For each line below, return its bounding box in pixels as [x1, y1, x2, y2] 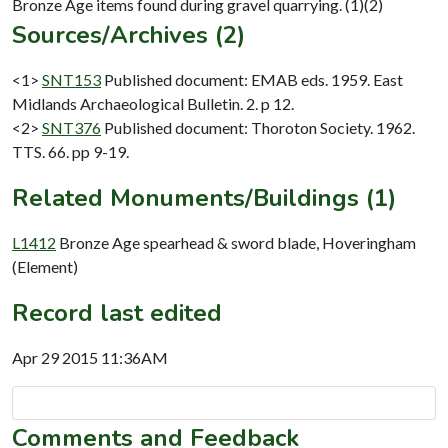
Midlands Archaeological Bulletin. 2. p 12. [12, 93, 294, 113]
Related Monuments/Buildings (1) [12, 181, 396, 214]
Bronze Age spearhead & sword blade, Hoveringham [59, 232, 416, 252]
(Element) [12, 256, 78, 276]
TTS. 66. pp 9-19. [12, 141, 129, 161]
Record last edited [12, 296, 222, 329]
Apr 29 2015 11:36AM [12, 347, 168, 367]
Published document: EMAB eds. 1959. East [104, 69, 403, 89]
